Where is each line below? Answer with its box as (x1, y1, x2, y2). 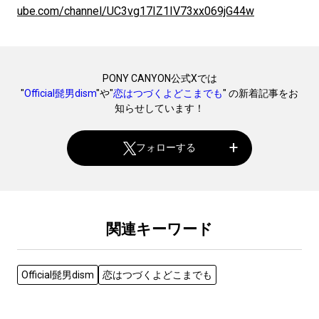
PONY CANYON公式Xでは (102, 72, 217, 84)
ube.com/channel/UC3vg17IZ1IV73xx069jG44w (17, 4, 254, 18)
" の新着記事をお (223, 87, 298, 99)
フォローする (136, 142, 197, 154)
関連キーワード (106, 220, 213, 238)
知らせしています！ (115, 102, 204, 114)
